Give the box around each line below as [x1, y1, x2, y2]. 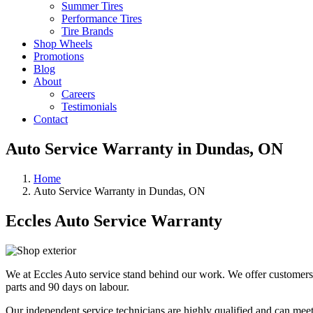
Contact [34, 113, 68, 125]
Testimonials [61, 101, 117, 112]
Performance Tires [61, 13, 142, 24]
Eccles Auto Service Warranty [6, 211, 222, 230]
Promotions [34, 50, 84, 62]
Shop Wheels [34, 38, 92, 50]
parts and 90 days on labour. [6, 280, 129, 293]
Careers [61, 88, 95, 100]
